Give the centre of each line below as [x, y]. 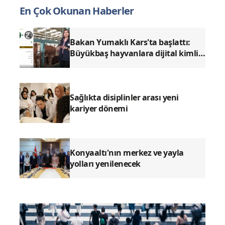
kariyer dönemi [99, 109]
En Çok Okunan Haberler [77, 11]
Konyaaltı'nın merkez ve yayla [127, 153]
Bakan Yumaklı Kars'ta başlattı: [130, 42]
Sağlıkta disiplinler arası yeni [124, 98]
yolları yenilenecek [105, 164]
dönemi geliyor [98, 65]
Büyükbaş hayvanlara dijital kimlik [136, 53]
